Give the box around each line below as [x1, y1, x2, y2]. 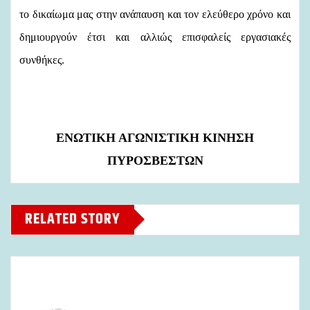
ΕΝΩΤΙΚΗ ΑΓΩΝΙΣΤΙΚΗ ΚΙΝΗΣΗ [56, 130, 254, 145]
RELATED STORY [25, 207, 120, 231]
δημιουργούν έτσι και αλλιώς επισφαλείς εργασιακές [19, 30, 291, 43]
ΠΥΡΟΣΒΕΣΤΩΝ [107, 153, 203, 167]
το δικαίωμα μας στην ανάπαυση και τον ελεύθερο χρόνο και [19, 8, 291, 20]
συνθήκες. [19, 53, 64, 66]
